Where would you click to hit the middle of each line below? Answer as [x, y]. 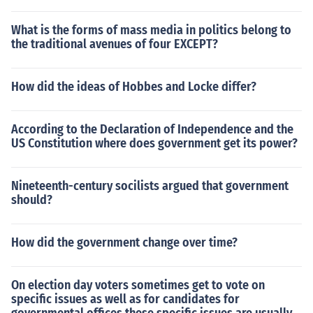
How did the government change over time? [124, 242]
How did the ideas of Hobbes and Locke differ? [134, 87]
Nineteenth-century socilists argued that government [150, 186]
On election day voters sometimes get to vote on [138, 285]
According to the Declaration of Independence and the [152, 129]
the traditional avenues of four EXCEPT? [115, 44]
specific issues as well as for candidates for [125, 299]
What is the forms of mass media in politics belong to [151, 30]
